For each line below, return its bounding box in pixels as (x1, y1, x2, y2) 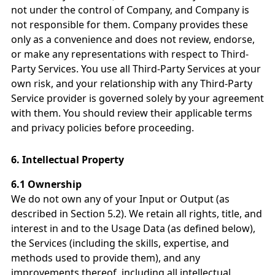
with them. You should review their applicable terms (11, 106, 252, 120)
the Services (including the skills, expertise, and (11, 236, 229, 250)
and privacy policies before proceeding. (11, 121, 194, 134)
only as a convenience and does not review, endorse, (11, 33, 255, 46)
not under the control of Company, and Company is (11, 3, 249, 17)
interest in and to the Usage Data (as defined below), (11, 222, 255, 235)
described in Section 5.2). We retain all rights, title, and (11, 207, 262, 220)
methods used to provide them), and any (11, 251, 200, 265)
